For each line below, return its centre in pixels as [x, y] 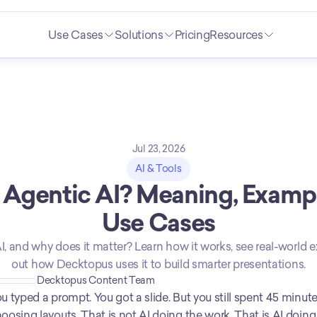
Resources [236, 35]
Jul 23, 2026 [158, 149]
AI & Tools [158, 169]
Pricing [192, 35]
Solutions [139, 35]
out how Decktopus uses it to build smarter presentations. [158, 264]
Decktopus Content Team [96, 281]
